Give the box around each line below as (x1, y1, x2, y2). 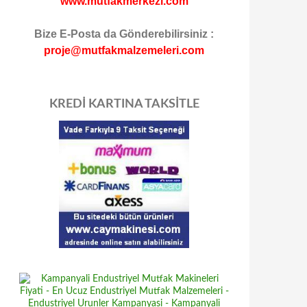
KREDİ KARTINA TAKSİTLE (49, 98, 199, 110)
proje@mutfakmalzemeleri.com (44, 45, 204, 56)
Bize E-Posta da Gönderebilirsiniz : (34, 28, 214, 40)
